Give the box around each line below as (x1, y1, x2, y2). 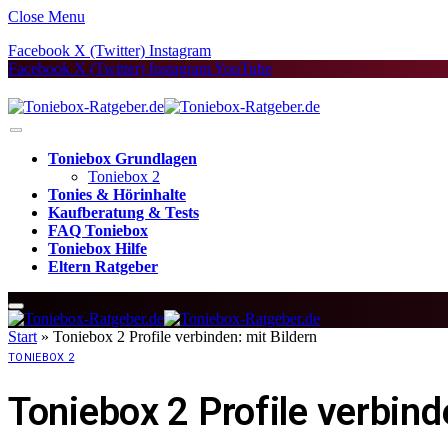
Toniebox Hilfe (48, 240, 147, 257)
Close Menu (8, 8, 85, 25)
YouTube (214, 60, 272, 77)
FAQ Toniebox (48, 222, 148, 239)
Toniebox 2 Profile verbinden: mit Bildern (53, 328, 317, 345)
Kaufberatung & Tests (48, 204, 199, 221)
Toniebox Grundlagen (48, 150, 197, 167)
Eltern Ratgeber (48, 258, 158, 275)
